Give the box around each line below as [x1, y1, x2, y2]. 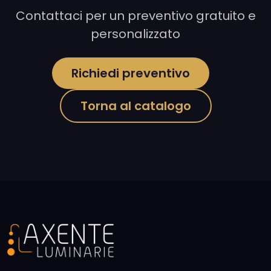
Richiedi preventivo [71, 64, 190, 82]
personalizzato [91, 25, 180, 42]
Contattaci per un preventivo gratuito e [15, 7, 256, 24]
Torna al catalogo [80, 97, 191, 115]
